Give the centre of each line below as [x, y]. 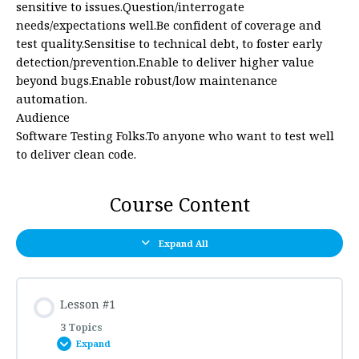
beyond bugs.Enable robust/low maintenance [147, 81]
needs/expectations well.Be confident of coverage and [169, 25]
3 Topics [82, 327]
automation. [52, 99]
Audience [43, 117]
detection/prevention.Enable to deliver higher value [165, 62]
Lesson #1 [88, 303]
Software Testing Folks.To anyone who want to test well [175, 136]
